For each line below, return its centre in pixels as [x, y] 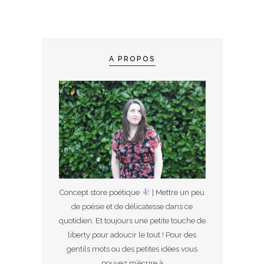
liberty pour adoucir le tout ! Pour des [132, 235]
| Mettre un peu [177, 193]
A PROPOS [132, 59]
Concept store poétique [101, 193]
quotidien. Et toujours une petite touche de [132, 221]
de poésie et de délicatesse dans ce [132, 207]
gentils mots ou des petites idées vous [132, 249]
